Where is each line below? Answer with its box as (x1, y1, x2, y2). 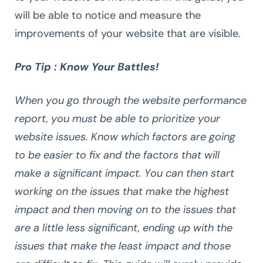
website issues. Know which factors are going (15, 129, 235, 144)
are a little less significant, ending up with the (15, 220, 232, 235)
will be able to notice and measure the (15, 8, 201, 22)
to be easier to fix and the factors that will (15, 147, 220, 162)
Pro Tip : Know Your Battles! (15, 59, 159, 74)
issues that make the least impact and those (15, 238, 231, 253)
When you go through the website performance (15, 93, 247, 107)
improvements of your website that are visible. (15, 26, 241, 41)
